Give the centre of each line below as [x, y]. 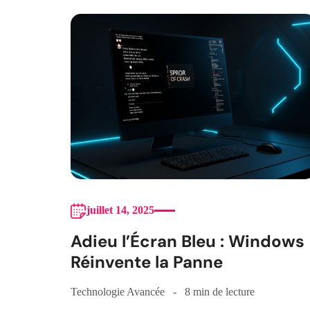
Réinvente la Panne [147, 262]
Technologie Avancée [118, 292]
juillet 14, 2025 [120, 210]
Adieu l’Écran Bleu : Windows [188, 241]
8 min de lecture [220, 292]
